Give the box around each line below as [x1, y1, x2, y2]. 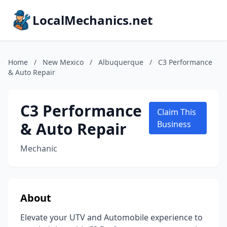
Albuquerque [98, 57, 143, 67]
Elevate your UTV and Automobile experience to [20, 212, 203, 223]
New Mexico [43, 57, 84, 67]
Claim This [157, 106, 196, 118]
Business [157, 119, 191, 130]
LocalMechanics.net [32, 12, 153, 28]
